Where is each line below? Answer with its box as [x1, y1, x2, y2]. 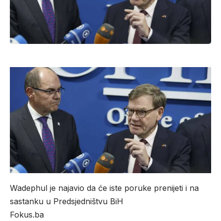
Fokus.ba [10, 209, 44, 220]
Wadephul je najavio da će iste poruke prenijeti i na [10, 183, 199, 193]
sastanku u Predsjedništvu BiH [10, 196, 123, 206]
